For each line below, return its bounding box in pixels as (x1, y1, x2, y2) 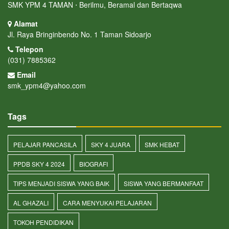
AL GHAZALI (13, 198, 49, 208)
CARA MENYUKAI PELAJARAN (63, 198, 152, 208)
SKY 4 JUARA (91, 140, 130, 149)
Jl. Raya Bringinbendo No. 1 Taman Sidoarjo (8, 29, 151, 40)
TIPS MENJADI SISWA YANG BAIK (13, 179, 109, 188)
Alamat (12, 18, 38, 29)
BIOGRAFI (79, 159, 108, 169)
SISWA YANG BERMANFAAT (124, 179, 203, 188)
